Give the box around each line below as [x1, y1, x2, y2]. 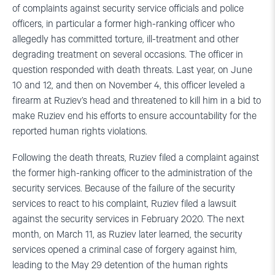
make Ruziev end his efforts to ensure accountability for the [12, 110, 257, 122]
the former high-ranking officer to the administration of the [12, 167, 252, 179]
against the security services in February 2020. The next [12, 213, 244, 225]
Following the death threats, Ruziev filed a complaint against [12, 152, 259, 164]
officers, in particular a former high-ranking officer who [12, 18, 234, 30]
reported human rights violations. [12, 125, 147, 137]
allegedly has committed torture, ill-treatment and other [12, 33, 239, 45]
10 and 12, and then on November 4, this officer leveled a [12, 79, 245, 91]
